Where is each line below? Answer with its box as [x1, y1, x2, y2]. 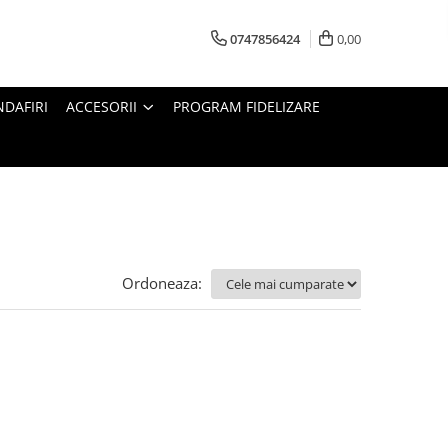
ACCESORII [66, 97, 137, 117]
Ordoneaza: [122, 273, 202, 294]
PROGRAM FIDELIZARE [173, 97, 320, 117]
